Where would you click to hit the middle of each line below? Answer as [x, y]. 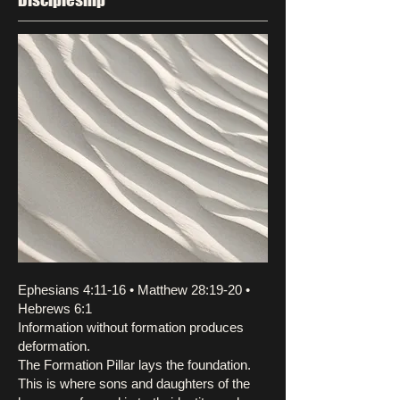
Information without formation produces [131, 327]
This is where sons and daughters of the [134, 383]
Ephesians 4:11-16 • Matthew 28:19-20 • [134, 290]
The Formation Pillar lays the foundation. [134, 365]
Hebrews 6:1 [55, 308]
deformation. [54, 346]
